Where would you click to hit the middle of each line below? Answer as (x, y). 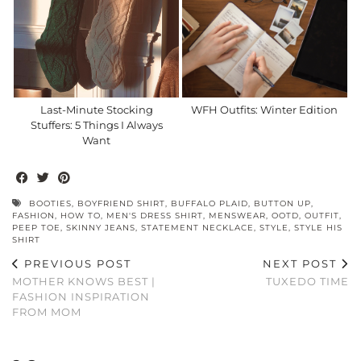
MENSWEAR (237, 215)
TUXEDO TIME (307, 281)
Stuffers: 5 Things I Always (96, 124)
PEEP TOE (36, 227)
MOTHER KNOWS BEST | (84, 281)
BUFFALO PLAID (210, 203)
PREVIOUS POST (76, 263)
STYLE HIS (318, 227)
